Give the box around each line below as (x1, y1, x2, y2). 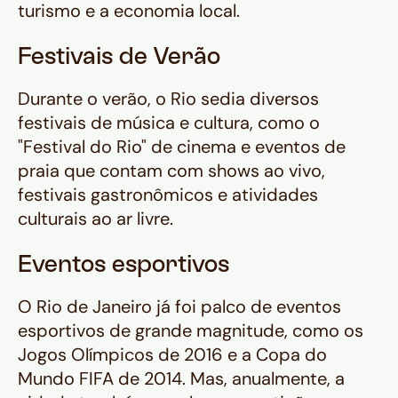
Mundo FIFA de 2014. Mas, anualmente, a (18, 367, 345, 391)
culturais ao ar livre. (18, 207, 173, 231)
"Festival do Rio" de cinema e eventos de (18, 135, 346, 159)
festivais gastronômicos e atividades (18, 183, 318, 207)
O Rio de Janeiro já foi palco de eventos (18, 295, 341, 319)
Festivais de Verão (18, 48, 220, 69)
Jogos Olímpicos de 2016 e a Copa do (18, 343, 327, 367)
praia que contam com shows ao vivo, (18, 159, 325, 183)
